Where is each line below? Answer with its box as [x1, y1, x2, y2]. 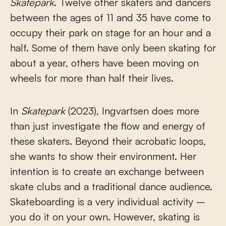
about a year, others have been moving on [10, 56, 199, 69]
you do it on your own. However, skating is [10, 210, 200, 223]
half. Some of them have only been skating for [10, 41, 216, 54]
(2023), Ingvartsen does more [65, 104, 199, 117]
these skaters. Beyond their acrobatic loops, [10, 134, 206, 147]
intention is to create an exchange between [10, 164, 204, 178]
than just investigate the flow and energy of [10, 119, 205, 132]
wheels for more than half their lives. [10, 71, 174, 84]
